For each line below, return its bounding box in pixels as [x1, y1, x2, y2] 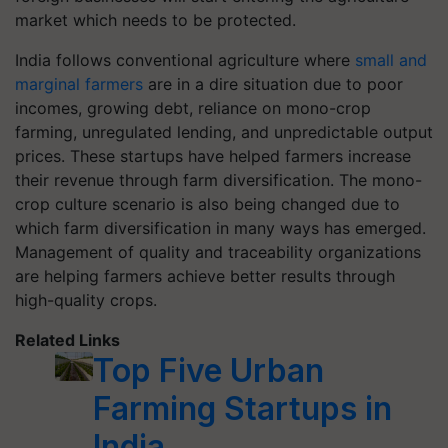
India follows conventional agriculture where [15, 50, 355, 70]
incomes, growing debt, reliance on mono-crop [15, 98, 371, 118]
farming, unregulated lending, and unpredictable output [15, 122, 433, 142]
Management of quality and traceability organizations [15, 242, 421, 262]
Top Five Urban [93, 351, 325, 390]
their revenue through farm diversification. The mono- [15, 170, 422, 190]
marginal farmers [15, 74, 143, 94]
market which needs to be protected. [15, 10, 296, 30]
